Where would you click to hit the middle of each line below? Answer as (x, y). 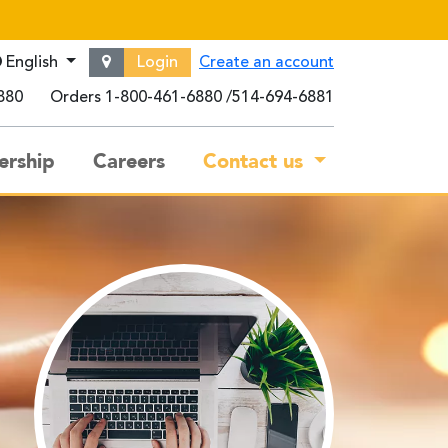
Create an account (266, 62)
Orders (75, 98)
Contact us (255, 162)
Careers (129, 162)
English (32, 62)
